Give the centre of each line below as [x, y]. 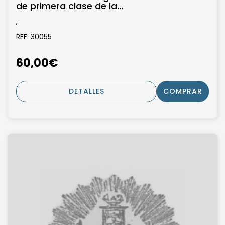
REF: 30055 [34, 37]
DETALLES [86, 91]
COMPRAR [183, 91]
